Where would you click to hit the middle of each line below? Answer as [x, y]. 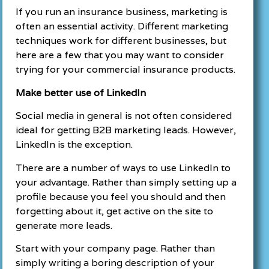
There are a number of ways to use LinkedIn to [123, 168]
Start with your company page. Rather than [116, 248]
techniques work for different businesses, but [121, 41]
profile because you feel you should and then [121, 196]
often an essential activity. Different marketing [122, 26]
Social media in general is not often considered [124, 116]
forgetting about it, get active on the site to [115, 211]
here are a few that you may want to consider [120, 55]
